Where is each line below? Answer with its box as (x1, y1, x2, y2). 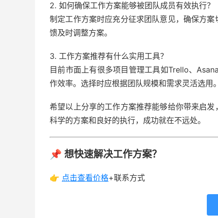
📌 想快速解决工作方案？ (50, 148, 162, 160)
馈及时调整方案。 (50, 28, 112, 37)
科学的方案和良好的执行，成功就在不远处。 (50, 115, 205, 125)
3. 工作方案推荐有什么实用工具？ (50, 51, 168, 61)
